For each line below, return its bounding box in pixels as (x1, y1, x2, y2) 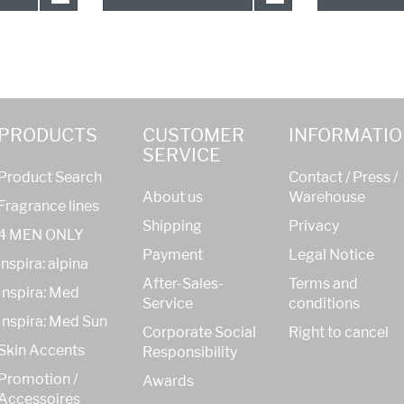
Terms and (288, 275, 358, 293)
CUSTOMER (142, 124, 245, 147)
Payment (142, 246, 204, 264)
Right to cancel (288, 324, 389, 342)
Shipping (142, 217, 203, 235)
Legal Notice (288, 246, 374, 264)
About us (142, 188, 204, 207)
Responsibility (142, 344, 238, 362)
